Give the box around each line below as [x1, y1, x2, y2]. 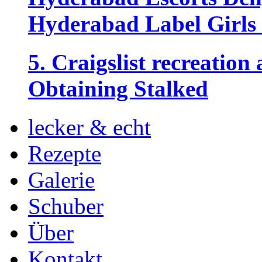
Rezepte [28, 141, 101, 167]
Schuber [28, 194, 104, 219]
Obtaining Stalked [28, 76, 208, 102]
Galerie [28, 167, 95, 193]
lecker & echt [28, 115, 151, 140]
